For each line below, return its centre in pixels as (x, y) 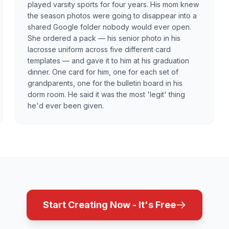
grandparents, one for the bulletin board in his (105, 83)
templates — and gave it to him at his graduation (109, 60)
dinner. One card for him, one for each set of (103, 72)
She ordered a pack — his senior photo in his (104, 38)
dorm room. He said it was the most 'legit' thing (107, 94)
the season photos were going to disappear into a (112, 15)
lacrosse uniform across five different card (99, 49)
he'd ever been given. (66, 105)
